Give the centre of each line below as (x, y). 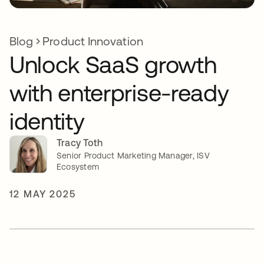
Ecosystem (78, 166)
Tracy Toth (80, 142)
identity (47, 121)
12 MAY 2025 (43, 194)
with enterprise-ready (119, 93)
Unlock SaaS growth (113, 64)
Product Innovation (93, 41)
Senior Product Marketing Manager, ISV (133, 155)
